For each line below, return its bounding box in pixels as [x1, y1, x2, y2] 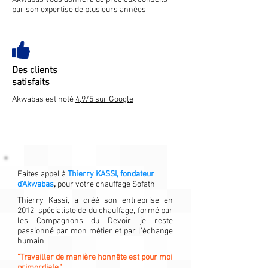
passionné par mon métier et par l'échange [17, 226, 173, 236]
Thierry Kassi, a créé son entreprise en [17, 196, 173, 206]
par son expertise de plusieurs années [12, 5, 146, 15]
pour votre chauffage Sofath [57, 179, 155, 190]
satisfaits [12, 77, 50, 89]
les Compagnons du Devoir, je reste [17, 216, 173, 226]
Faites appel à [17, 169, 68, 179]
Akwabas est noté [12, 95, 75, 105]
